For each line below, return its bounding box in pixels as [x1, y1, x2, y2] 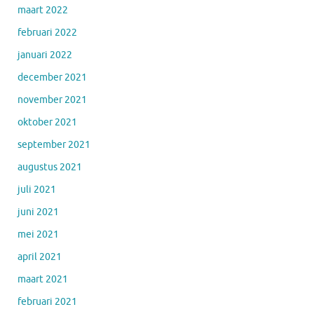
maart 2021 [18, 273, 68, 285]
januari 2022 [18, 48, 72, 61]
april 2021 [18, 250, 62, 263]
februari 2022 [18, 26, 77, 39]
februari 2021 [18, 295, 77, 308]
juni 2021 [18, 205, 59, 218]
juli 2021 [18, 183, 56, 196]
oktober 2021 [18, 116, 77, 128]
